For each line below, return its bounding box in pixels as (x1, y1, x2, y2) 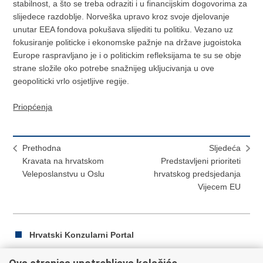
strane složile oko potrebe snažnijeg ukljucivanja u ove (13, 63, 215, 73)
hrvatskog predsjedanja (153, 169, 241, 179)
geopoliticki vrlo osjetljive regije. (13, 76, 130, 86)
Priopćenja (13, 102, 53, 112)
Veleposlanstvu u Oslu (22, 169, 105, 179)
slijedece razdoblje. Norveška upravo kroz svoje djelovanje (13, 12, 230, 22)
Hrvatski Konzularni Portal (29, 230, 134, 240)
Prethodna (22, 143, 62, 153)
